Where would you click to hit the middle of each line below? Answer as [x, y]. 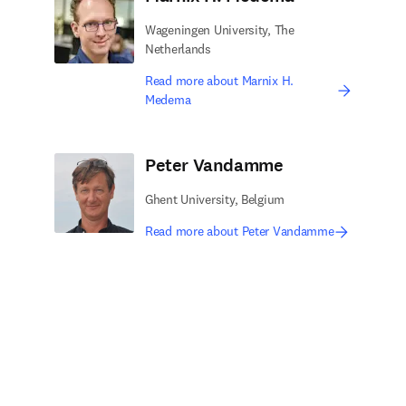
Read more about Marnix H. [220, 81]
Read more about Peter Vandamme [240, 231]
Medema [168, 100]
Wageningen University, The [220, 30]
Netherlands [178, 49]
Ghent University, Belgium [215, 199]
